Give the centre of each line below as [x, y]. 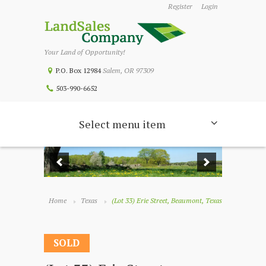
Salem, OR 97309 [128, 70]
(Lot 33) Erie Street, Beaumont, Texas [167, 201]
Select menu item [122, 124]
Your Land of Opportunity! [85, 52]
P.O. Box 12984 [79, 70]
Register [180, 6]
